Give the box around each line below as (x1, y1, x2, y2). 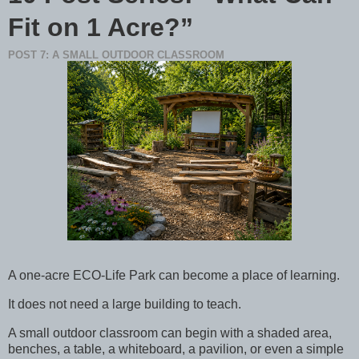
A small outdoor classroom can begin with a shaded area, (8, 325, 332, 340)
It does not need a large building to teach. (8, 296, 241, 311)
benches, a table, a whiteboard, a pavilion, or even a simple (8, 341, 344, 356)
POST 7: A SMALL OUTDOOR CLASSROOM (8, 49, 224, 62)
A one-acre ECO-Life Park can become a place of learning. (8, 268, 340, 282)
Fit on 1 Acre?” (8, 12, 193, 42)
